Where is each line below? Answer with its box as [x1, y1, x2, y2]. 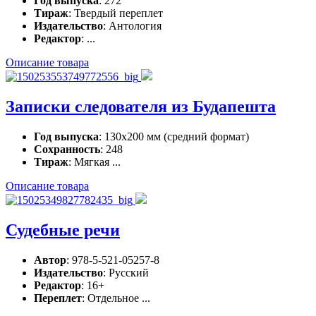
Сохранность [34, 143, 100, 156]
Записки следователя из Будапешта [6, 97, 276, 116]
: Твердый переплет [68, 7, 163, 20]
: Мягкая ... [68, 156, 121, 169]
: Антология [103, 20, 162, 32]
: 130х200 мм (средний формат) [99, 130, 249, 143]
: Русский [103, 267, 149, 279]
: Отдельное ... [82, 292, 150, 304]
